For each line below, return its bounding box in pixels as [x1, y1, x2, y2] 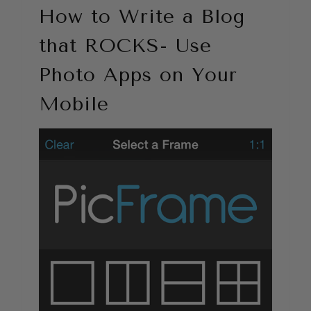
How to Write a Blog [39, 4, 245, 28]
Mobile [39, 92, 109, 115]
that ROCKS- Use [39, 33, 212, 57]
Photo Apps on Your [39, 62, 237, 86]
